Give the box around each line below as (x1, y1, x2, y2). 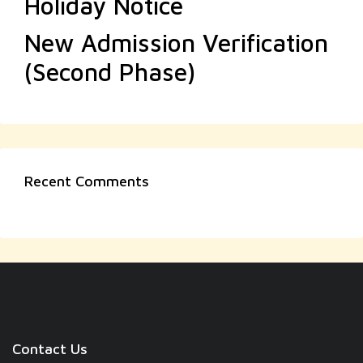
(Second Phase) (24, 58, 195, 86)
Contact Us (12, 340, 88, 357)
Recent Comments (24, 173, 149, 190)
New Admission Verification (24, 28, 328, 57)
